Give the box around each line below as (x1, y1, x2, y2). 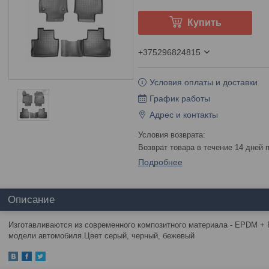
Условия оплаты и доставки (149, 77, 258, 87)
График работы (149, 94, 210, 103)
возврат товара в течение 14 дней (143, 143, 265, 152)
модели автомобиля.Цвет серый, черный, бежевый (8, 231, 195, 240)
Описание (8, 194, 55, 205)
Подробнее (138, 157, 183, 167)
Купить (187, 17, 222, 28)
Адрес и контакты (149, 110, 218, 119)
